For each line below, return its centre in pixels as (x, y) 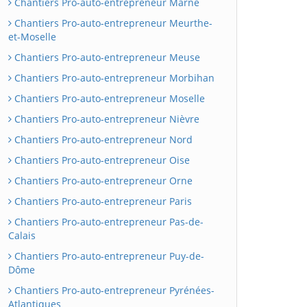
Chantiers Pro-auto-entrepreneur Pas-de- (108, 222)
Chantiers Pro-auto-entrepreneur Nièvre (106, 119)
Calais (22, 235)
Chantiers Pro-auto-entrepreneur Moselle (108, 98)
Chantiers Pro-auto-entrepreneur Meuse (106, 57)
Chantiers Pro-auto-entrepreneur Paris (102, 201)
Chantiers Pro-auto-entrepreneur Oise (101, 160)
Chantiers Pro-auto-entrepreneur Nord (102, 139)
